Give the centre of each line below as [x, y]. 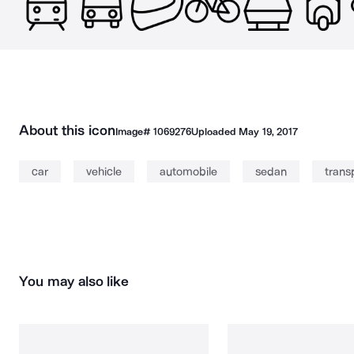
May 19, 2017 [268, 132]
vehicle [104, 171]
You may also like [74, 281]
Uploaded [215, 132]
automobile [188, 171]
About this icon [67, 130]
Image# [134, 132]
